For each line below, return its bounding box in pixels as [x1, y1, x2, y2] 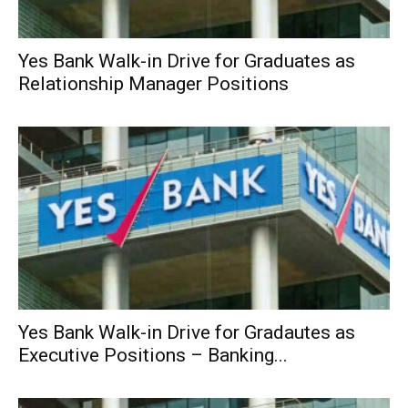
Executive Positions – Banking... [18, 344, 288, 367]
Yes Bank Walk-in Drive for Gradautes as [18, 321, 355, 344]
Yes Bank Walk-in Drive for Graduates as [18, 49, 355, 72]
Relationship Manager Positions [18, 72, 289, 95]
